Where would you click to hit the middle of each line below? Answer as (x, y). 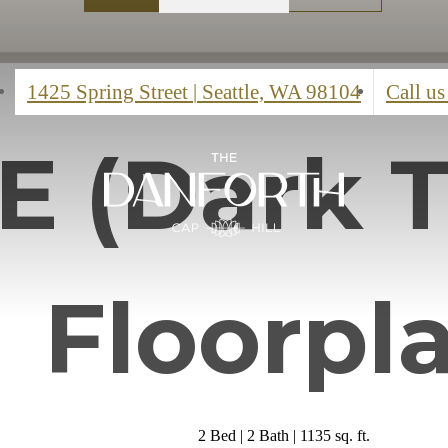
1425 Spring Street (110, 92)
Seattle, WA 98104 (279, 92)
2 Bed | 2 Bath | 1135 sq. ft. (284, 436)
